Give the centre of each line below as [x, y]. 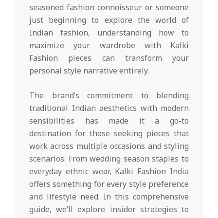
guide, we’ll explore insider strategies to [109, 209]
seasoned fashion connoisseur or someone [109, 7]
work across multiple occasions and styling [109, 146]
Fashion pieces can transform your [109, 58]
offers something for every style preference [109, 184]
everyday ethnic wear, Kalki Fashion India [109, 171]
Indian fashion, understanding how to [109, 32]
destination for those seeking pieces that [109, 133]
